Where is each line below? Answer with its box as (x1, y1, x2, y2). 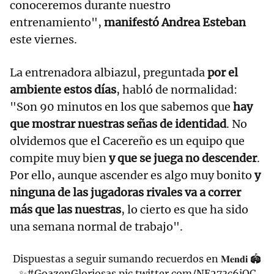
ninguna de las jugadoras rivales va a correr (10, 185, 241, 199)
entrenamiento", (10, 15, 104, 29)
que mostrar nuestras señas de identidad (10, 116, 226, 131)
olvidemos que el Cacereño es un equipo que (10, 133, 245, 148)
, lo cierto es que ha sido (121, 202, 248, 217)
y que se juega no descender (109, 150, 257, 165)
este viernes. (10, 32, 77, 46)
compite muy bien (10, 150, 109, 165)
